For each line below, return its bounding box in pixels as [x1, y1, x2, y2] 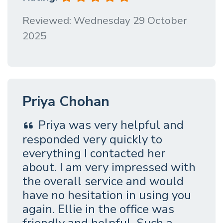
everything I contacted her [22, 145, 165, 161]
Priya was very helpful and [38, 117, 184, 133]
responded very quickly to [22, 131, 162, 147]
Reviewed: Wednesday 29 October [22, 13, 187, 28]
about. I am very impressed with [22, 159, 196, 175]
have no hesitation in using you [22, 187, 191, 203]
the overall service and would [22, 173, 184, 189]
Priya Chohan [22, 92, 110, 111]
